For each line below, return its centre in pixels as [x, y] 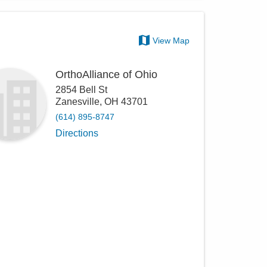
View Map [171, 40]
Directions [77, 133]
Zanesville [78, 102]
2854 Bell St [82, 90]
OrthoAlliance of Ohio [107, 74]
